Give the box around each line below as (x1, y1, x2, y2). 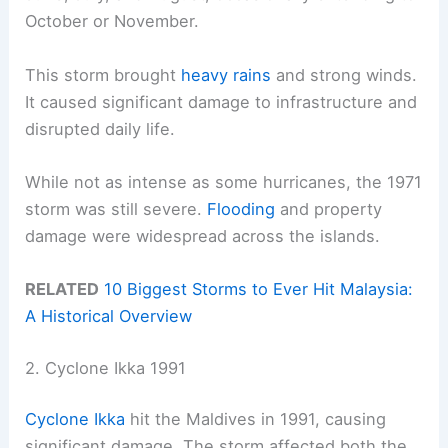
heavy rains (181, 64, 272, 85)
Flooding (207, 198, 276, 219)
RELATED (25, 279, 100, 300)
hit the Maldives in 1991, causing (125, 409, 387, 430)
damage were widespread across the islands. (25, 225, 381, 246)
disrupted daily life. (25, 118, 176, 139)
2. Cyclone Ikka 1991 (25, 357, 187, 378)
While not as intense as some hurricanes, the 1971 (25, 171, 423, 192)
